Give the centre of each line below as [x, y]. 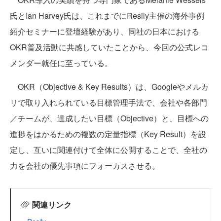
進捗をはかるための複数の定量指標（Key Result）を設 [108, 134]
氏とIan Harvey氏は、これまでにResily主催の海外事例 [107, 15]
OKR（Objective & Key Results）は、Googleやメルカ [109, 86]
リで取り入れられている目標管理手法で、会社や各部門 [109, 102]
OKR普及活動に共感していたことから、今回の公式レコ [109, 47]
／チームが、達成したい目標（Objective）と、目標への [109, 118]
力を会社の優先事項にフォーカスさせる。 [85, 165]
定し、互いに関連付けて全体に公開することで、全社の [109, 149]
